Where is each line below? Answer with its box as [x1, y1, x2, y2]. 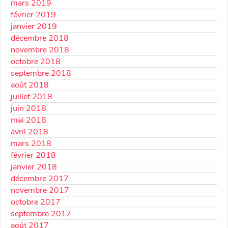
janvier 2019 [11, 20, 57, 32]
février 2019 [11, 9, 56, 20]
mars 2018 [11, 137, 51, 149]
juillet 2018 [11, 91, 52, 102]
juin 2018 [11, 102, 46, 114]
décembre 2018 [11, 32, 69, 44]
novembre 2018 [11, 44, 69, 55]
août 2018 [11, 79, 49, 91]
